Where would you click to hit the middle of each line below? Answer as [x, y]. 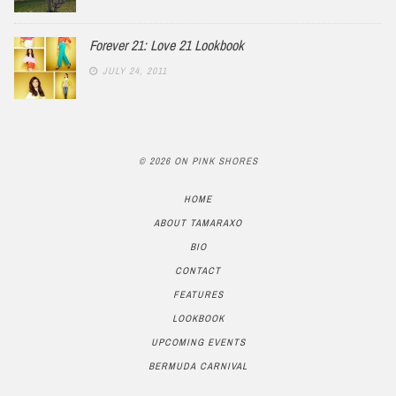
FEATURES [198, 295]
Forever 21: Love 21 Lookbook [167, 45]
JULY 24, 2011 [135, 70]
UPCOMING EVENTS [198, 343]
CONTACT [198, 271]
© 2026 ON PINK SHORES [198, 160]
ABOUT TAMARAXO [198, 223]
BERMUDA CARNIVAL [198, 366]
